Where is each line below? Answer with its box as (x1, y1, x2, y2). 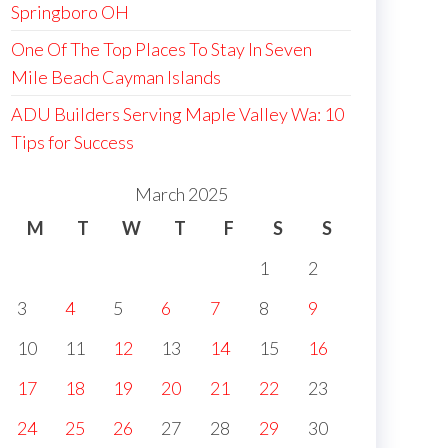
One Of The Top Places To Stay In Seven (11, 38, 312, 60)
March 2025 (134, 183, 228, 205)
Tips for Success (11, 131, 134, 153)
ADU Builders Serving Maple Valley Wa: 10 (11, 103, 344, 125)
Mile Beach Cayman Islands (11, 66, 221, 88)
